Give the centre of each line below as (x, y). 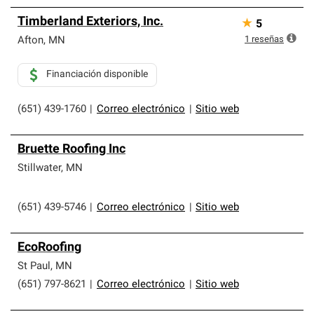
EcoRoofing (49, 248)
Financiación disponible (97, 75)
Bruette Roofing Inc (71, 150)
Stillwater (39, 169)
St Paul (34, 267)
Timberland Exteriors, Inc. (90, 22)
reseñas (268, 40)
